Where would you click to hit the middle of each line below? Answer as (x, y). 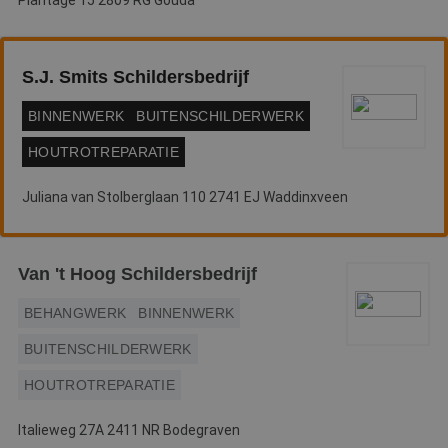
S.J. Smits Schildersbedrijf (135, 77)
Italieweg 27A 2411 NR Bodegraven (129, 430)
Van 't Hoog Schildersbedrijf (137, 274)
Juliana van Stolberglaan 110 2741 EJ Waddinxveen (185, 197)
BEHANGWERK (75, 313)
